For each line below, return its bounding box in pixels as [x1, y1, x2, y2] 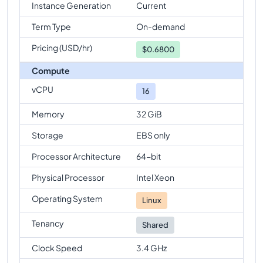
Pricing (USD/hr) [32, 42, 92, 53]
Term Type [32, 21, 71, 32]
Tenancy [32, 217, 64, 228]
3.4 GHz [136, 242, 167, 253]
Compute [32, 65, 70, 76]
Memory [32, 108, 65, 119]
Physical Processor [32, 171, 104, 183]
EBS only [136, 129, 170, 140]
